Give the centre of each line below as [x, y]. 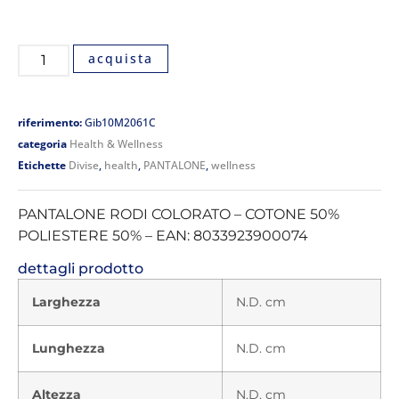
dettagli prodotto [81, 269]
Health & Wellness [116, 143]
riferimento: [51, 122]
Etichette [42, 165]
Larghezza [66, 302]
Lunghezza [69, 349]
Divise [84, 165]
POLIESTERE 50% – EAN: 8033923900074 [163, 235]
